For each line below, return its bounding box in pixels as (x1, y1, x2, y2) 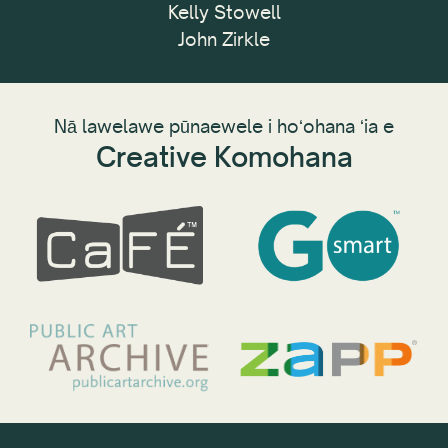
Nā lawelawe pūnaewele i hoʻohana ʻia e (54, 113, 394, 138)
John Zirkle (178, 26, 270, 51)
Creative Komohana (95, 138, 353, 174)
